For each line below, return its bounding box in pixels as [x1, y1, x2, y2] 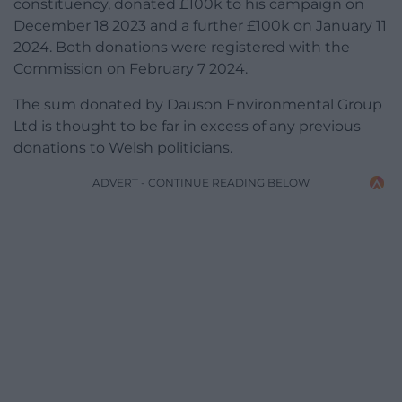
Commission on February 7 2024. [13, 60, 248, 78]
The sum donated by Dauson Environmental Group [13, 96, 382, 114]
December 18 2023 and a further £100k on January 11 [13, 17, 387, 35]
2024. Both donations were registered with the [13, 39, 350, 57]
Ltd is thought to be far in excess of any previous [13, 118, 361, 135]
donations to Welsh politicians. [13, 139, 232, 157]
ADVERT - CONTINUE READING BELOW [92, 176, 310, 190]
